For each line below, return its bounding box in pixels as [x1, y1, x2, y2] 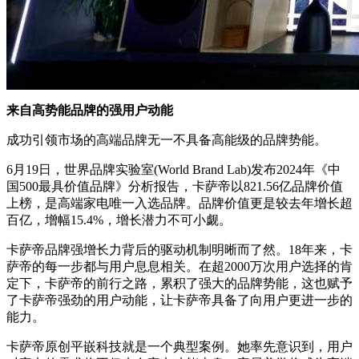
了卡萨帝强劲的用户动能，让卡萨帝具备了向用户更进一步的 [6, 292, 353, 307]
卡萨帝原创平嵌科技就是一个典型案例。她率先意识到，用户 [6, 339, 353, 353]
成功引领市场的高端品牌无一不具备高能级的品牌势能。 [6, 132, 327, 147]
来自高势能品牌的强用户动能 [6, 103, 173, 117]
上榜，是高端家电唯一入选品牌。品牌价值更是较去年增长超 [6, 196, 353, 210]
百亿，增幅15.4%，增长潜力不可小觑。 [6, 212, 232, 227]
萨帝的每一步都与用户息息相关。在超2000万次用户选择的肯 [6, 259, 353, 273]
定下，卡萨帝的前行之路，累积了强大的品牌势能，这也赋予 [6, 276, 353, 290]
